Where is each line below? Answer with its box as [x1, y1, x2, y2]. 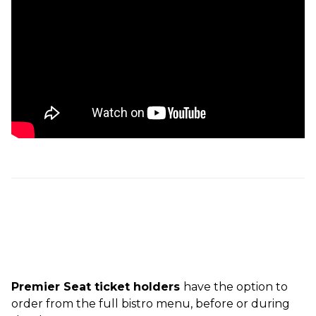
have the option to [183, 280, 288, 293]
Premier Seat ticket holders [11, 280, 183, 293]
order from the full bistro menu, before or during [11, 297, 290, 310]
